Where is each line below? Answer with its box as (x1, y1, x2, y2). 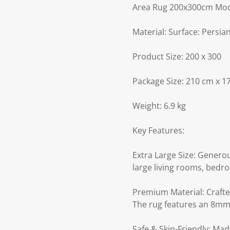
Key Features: (132, 125, 184, 137)
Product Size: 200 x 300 (132, 51, 221, 63)
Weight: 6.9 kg (132, 100, 186, 112)
